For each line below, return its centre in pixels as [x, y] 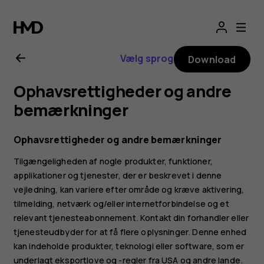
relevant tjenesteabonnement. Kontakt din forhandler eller [131, 217]
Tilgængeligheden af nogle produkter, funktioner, [113, 161]
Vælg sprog [147, 58]
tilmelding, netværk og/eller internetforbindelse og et [121, 203]
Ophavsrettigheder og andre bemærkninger [118, 139]
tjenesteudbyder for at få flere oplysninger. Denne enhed [130, 232]
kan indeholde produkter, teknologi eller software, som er [129, 246]
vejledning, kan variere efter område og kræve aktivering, [129, 189]
